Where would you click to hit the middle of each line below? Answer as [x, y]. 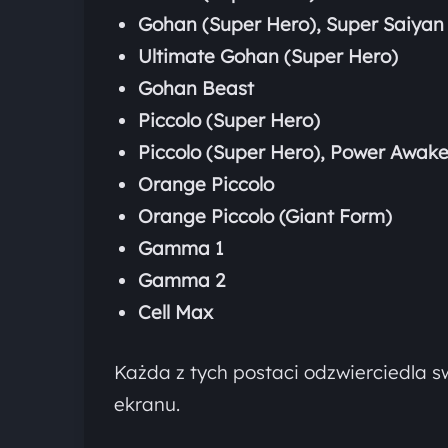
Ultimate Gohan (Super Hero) [268, 55]
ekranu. [147, 403]
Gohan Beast [196, 87]
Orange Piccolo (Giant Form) [265, 215]
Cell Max [175, 311]
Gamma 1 [181, 247]
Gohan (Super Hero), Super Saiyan [291, 23]
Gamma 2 [181, 279]
